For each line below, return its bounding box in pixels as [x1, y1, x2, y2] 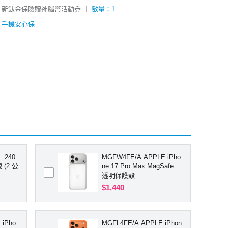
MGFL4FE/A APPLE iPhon [102, 219, 182, 227]
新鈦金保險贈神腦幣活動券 [2, 5, 81, 13]
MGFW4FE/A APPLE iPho [102, 153, 181, 161]
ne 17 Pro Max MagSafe [102, 162, 174, 170]
